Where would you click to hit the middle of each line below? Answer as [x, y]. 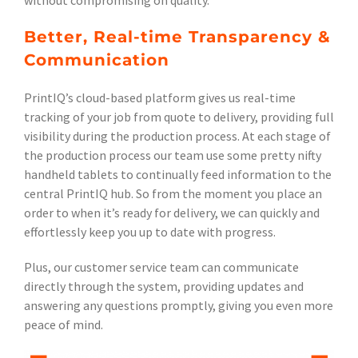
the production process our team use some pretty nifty [173, 155]
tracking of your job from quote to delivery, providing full [179, 117]
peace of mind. [64, 325]
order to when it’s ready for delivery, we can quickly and [172, 213]
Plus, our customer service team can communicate [161, 267]
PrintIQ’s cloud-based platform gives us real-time [160, 98]
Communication [97, 60]
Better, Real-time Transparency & [177, 37]
